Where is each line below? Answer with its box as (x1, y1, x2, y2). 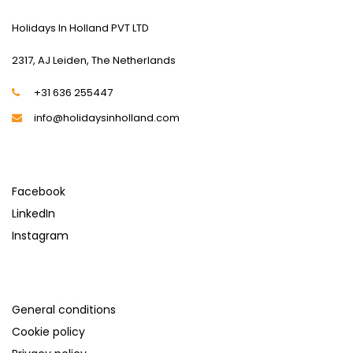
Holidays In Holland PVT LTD (12, 20, 149, 35)
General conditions (12, 301, 116, 318)
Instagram (12, 227, 69, 243)
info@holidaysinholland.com (34, 110, 180, 125)
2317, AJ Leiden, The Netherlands (12, 52, 176, 68)
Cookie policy (12, 323, 85, 340)
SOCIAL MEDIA (12, 149, 121, 172)
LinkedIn (12, 205, 55, 221)
